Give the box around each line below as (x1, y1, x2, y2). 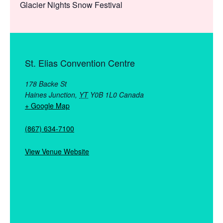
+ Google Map (25, 100, 70, 111)
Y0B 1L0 (90, 89, 117, 100)
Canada (119, 89, 144, 100)
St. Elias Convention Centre (25, 56, 135, 69)
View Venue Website (25, 146, 89, 156)
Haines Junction (25, 89, 75, 100)
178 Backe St (25, 78, 67, 89)
